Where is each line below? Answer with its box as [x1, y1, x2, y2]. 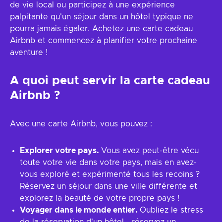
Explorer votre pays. [20, 147, 101, 155]
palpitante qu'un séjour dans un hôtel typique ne [10, 13, 193, 21]
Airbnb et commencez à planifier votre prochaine [10, 37, 197, 45]
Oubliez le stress [140, 206, 203, 214]
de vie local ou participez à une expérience [10, 1, 175, 9]
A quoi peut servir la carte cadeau [10, 75, 210, 87]
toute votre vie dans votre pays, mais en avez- [20, 159, 197, 166]
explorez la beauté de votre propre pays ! [20, 194, 179, 202]
